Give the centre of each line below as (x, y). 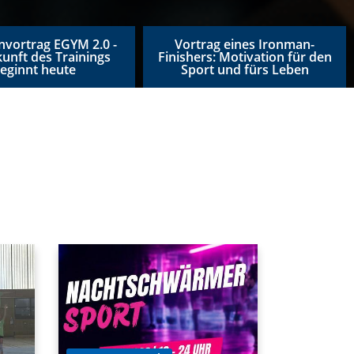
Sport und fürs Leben (245, 70)
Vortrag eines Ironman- (245, 44)
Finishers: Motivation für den (245, 57)
